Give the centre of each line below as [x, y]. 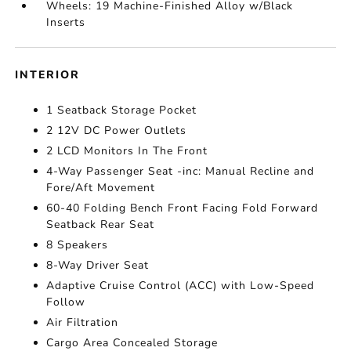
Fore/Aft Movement [101, 188]
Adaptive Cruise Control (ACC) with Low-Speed [181, 286]
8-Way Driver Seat [98, 266]
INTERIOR [48, 75]
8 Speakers [78, 245]
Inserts [66, 23]
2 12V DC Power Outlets [117, 131]
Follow [66, 302]
